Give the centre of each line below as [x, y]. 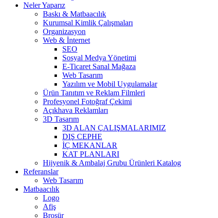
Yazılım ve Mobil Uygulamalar [110, 84]
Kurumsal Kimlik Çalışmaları [88, 22]
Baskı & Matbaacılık [74, 14]
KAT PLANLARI [91, 154]
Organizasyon [64, 31]
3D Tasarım [61, 119]
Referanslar [41, 171]
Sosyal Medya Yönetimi [99, 57]
